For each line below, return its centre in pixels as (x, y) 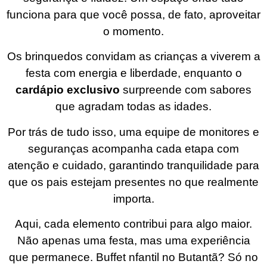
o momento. (133, 31)
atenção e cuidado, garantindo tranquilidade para (133, 165)
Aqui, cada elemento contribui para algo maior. (133, 224)
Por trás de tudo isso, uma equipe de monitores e (133, 132)
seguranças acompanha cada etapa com (133, 148)
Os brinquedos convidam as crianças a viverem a (133, 57)
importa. (133, 198)
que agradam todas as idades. (133, 107)
